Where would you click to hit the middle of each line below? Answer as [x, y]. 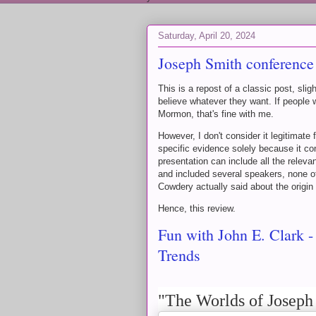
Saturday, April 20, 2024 [207, 35]
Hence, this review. [197, 208]
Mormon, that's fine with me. [217, 114]
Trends [179, 255]
